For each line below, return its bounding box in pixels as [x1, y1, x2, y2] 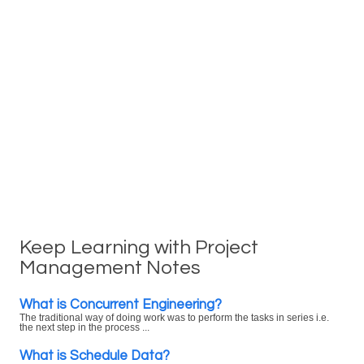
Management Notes [19, 258, 201, 278]
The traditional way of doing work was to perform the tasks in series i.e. [19, 313, 329, 323]
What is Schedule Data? [19, 349, 170, 362]
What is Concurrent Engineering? [19, 297, 222, 311]
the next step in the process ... [19, 323, 149, 332]
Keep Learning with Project [19, 237, 258, 258]
